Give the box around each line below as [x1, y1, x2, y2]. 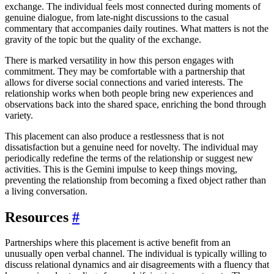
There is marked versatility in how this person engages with [5, 54, 234, 65]
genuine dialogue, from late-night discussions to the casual [5, 12, 229, 23]
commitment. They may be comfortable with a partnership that [5, 65, 245, 76]
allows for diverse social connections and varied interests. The [5, 76, 243, 87]
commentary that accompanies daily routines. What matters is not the [5, 23, 268, 34]
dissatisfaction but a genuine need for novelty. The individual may [5, 141, 258, 152]
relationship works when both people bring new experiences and [5, 87, 253, 98]
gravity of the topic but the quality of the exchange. [5, 34, 201, 45]
